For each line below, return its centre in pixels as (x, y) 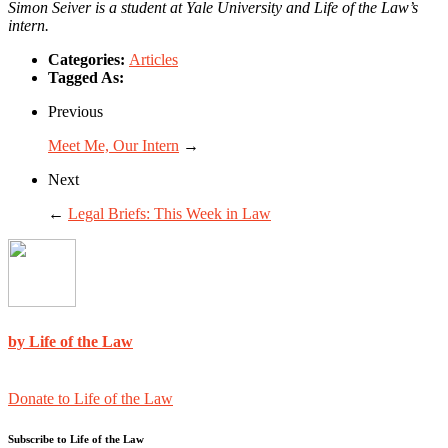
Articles (153, 60)
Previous (75, 112)
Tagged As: (86, 78)
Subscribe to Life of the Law (76, 438)
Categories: (88, 60)
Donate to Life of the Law (90, 398)
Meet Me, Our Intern (113, 146)
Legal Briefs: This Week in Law (169, 214)
